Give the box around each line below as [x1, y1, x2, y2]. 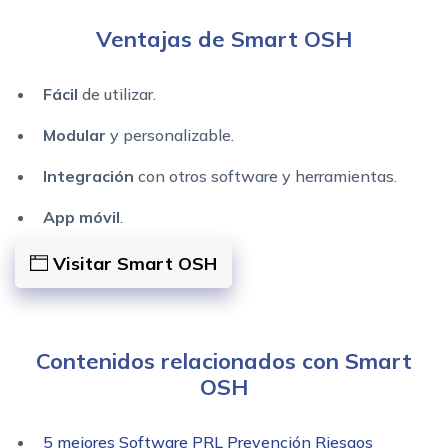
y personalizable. [106, 124, 234, 145]
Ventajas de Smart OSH [96, 24, 352, 53]
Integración [43, 165, 134, 186]
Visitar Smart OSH [48, 251, 217, 275]
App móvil [43, 206, 120, 227]
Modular [43, 124, 106, 145]
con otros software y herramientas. [134, 165, 397, 186]
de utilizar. [78, 83, 156, 104]
